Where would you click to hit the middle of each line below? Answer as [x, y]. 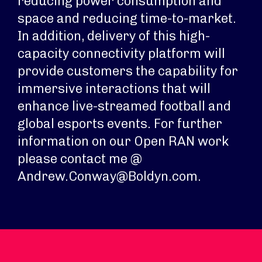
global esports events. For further [120, 124]
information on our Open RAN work [123, 141]
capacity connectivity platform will [121, 54]
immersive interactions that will [114, 89]
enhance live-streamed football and [124, 106]
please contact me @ [80, 159]
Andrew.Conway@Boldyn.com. [109, 176]
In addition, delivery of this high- [114, 36]
